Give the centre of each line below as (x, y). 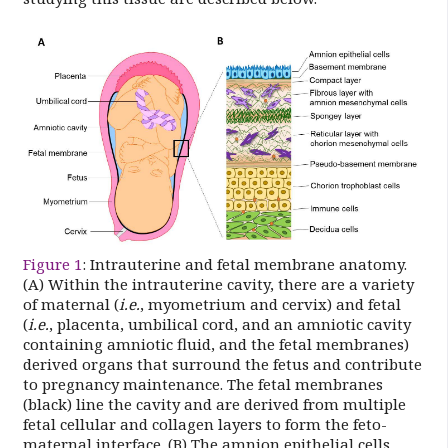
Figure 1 (52, 263)
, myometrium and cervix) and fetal (270, 303)
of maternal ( (70, 303)
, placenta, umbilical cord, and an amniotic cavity (229, 323)
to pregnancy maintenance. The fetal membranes (202, 383)
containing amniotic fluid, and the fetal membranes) (215, 343)
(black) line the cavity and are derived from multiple (214, 403)
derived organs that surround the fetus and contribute (222, 363)
